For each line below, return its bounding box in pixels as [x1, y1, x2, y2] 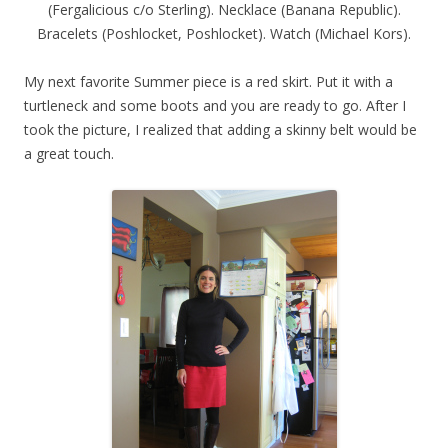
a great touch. [24, 143, 114, 163]
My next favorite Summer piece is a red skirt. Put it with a [24, 71, 393, 91]
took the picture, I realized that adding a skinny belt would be [24, 119, 417, 139]
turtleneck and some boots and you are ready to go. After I [24, 95, 406, 115]
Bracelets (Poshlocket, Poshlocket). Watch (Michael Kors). [37, 23, 411, 43]
